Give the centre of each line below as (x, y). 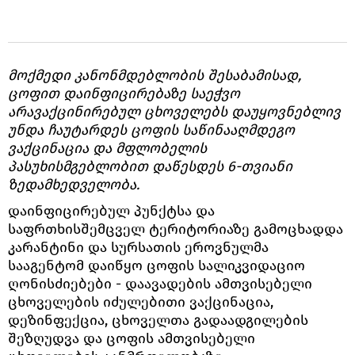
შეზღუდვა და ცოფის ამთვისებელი (132, 338)
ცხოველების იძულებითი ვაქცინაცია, (141, 302)
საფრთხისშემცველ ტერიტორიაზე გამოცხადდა (176, 229)
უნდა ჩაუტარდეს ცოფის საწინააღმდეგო (151, 130)
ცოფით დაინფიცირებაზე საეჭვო (124, 93)
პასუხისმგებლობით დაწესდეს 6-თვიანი (150, 166)
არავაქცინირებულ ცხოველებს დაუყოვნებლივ (174, 111)
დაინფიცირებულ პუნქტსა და (111, 210)
